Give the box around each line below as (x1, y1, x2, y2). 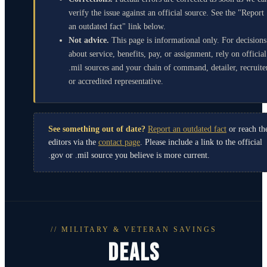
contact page (98, 137, 140, 147)
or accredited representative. (69, 76, 163, 86)
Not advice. (69, 35, 109, 45)
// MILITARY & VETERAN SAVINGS (50, 225, 217, 234)
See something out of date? (48, 124, 145, 133)
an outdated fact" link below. (69, 21, 166, 31)
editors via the (48, 137, 96, 147)
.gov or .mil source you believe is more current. (48, 150, 210, 160)
